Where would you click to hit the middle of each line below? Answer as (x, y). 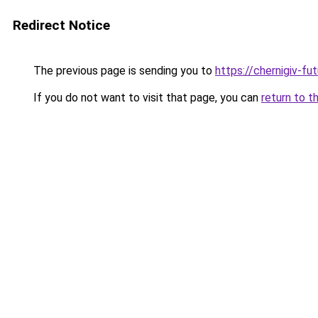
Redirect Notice (61, 25)
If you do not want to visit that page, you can (146, 98)
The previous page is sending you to (123, 71)
